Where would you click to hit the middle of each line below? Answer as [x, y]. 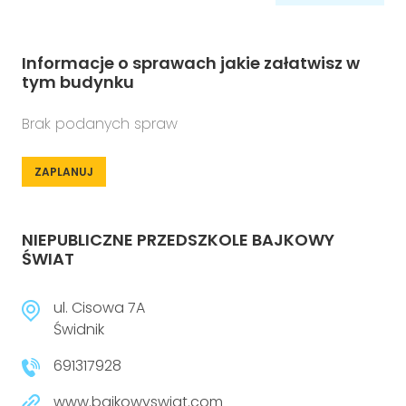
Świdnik [79, 329]
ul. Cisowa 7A [99, 308]
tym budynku [78, 82]
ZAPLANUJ [64, 172]
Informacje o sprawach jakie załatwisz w [191, 63]
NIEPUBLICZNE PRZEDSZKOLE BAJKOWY [178, 240]
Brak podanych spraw [100, 124]
